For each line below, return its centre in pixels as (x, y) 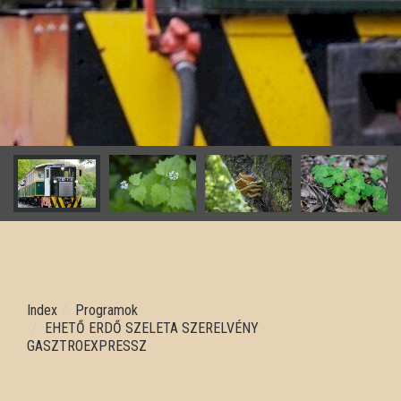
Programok (107, 310)
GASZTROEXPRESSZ (87, 346)
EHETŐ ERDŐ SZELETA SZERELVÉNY (152, 328)
